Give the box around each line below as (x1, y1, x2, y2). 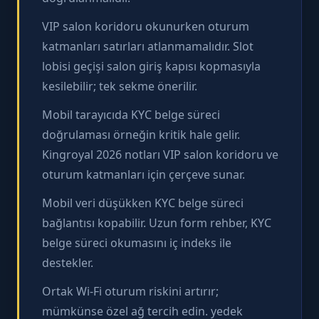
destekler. (42, 254, 93, 271)
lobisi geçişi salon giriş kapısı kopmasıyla (42, 58, 261, 74)
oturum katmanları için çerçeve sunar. (42, 166, 245, 182)
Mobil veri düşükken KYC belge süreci (42, 194, 244, 211)
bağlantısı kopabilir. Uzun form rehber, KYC (42, 214, 271, 231)
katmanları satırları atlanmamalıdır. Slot (42, 38, 253, 54)
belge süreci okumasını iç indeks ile (42, 234, 231, 251)
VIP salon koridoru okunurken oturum (42, 18, 249, 34)
